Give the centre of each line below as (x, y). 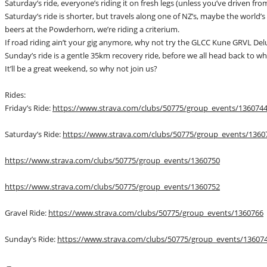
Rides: (16, 95)
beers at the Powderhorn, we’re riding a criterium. (93, 29)
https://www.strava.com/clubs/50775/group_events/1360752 (112, 187)
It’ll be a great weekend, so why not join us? (82, 69)
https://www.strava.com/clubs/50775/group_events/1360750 (112, 160)
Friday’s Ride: (29, 108)
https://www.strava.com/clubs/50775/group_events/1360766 (156, 213)
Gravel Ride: (27, 213)
